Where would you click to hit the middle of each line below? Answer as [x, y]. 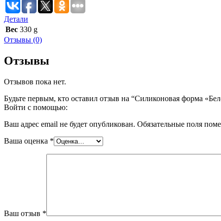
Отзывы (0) [23, 39]
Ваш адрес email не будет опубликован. [70, 124]
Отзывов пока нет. [35, 81]
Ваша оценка [27, 141]
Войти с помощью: [37, 107]
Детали [16, 19]
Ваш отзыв [23, 213]
